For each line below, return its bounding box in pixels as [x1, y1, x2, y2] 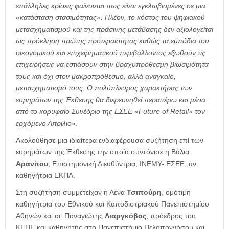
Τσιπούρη [127, 188, 162, 196]
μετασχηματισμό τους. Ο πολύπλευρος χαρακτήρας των [16, 83, 192, 92]
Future [139, 107, 160, 116]
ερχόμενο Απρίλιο [16, 119, 72, 127]
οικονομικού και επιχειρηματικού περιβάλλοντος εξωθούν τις [16, 48, 205, 57]
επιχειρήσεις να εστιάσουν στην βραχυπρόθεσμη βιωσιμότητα [16, 60, 209, 68]
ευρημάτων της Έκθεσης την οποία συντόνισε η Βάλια [16, 147, 189, 156]
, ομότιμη [162, 188, 191, 196]
